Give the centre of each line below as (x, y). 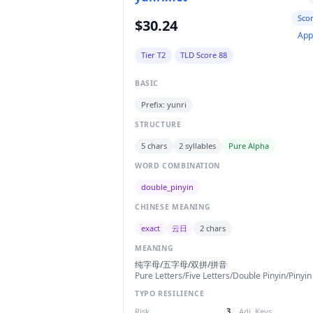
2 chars (212, 228)
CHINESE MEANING (173, 207)
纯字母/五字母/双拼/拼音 (181, 264)
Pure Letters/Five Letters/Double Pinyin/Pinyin (223, 275)
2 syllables (198, 146)
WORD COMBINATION (177, 166)
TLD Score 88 (204, 55)
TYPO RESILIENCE (170, 293)
